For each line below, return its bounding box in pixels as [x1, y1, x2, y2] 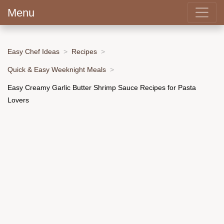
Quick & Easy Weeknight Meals [7, 65, 106, 73]
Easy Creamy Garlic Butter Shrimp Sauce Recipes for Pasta [7, 83, 196, 91]
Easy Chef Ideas [7, 47, 59, 55]
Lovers [7, 95, 29, 104]
